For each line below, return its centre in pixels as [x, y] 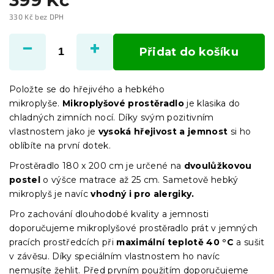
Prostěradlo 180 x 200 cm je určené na [97, 165]
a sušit [250, 242]
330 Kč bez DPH [37, 16]
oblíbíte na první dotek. [60, 145]
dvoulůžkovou [218, 165]
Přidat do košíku [189, 52]
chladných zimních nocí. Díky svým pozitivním [112, 117]
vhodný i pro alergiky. [143, 194]
